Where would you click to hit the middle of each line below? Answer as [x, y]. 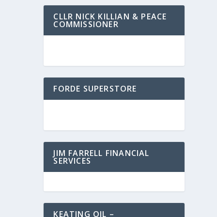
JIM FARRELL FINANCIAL [101, 153]
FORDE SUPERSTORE [95, 89]
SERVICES [72, 161]
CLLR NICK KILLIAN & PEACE [110, 16]
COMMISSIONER [86, 24]
